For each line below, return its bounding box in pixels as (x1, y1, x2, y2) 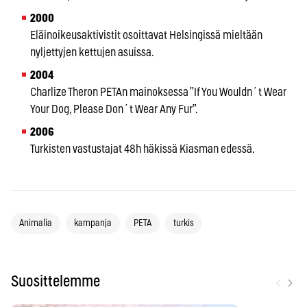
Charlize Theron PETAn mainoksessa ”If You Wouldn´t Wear (30, 86, 286, 98)
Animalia (19, 218, 52, 228)
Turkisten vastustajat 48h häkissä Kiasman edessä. (30, 143, 255, 155)
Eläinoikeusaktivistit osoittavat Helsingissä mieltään (30, 29, 262, 41)
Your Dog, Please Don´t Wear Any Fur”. (30, 103, 198, 115)
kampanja (74, 218, 112, 228)
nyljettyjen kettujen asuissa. (30, 46, 154, 58)
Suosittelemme (11, 274, 100, 290)
